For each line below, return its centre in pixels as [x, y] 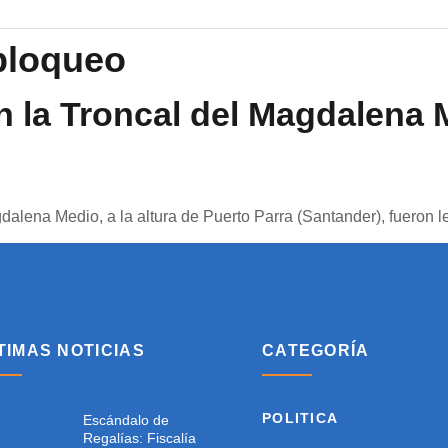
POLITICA [300, 418]
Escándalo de [125, 420]
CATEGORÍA [315, 351]
